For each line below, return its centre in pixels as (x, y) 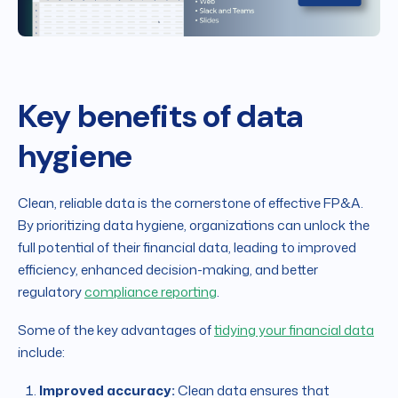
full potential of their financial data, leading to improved (187, 248)
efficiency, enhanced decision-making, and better (168, 270)
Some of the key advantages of (116, 330)
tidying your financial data (294, 330)
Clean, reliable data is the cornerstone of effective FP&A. (191, 203)
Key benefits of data (160, 116)
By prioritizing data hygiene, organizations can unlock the (194, 226)
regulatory (51, 292)
